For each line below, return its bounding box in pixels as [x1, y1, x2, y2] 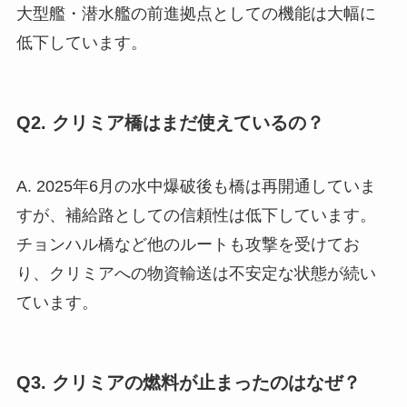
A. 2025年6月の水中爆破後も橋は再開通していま [15, 176, 376, 195]
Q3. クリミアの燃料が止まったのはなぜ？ [15, 372, 361, 392]
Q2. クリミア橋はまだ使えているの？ [15, 113, 324, 134]
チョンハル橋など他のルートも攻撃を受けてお [15, 234, 360, 253]
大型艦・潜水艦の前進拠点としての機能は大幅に [15, 5, 376, 24]
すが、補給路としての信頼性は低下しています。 [15, 205, 376, 224]
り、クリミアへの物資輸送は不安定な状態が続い [15, 263, 376, 283]
